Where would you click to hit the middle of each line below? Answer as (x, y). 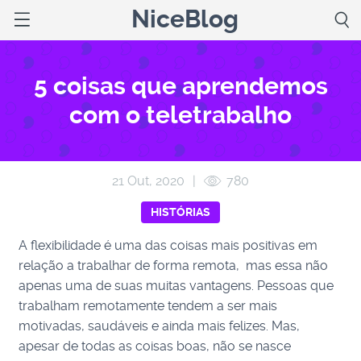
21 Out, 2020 (148, 181)
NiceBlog (185, 19)
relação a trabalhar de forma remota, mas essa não (174, 266)
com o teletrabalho (180, 115)
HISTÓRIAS (180, 212)
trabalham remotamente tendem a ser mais (148, 306)
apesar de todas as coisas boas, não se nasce (155, 346)
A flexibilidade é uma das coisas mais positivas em (168, 245)
